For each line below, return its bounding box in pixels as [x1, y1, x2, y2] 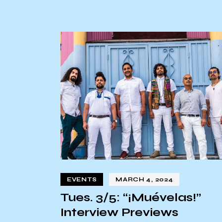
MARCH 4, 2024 [115, 175, 173, 183]
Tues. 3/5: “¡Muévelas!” [60, 190, 201, 204]
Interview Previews [60, 205, 178, 219]
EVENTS [67, 175, 97, 183]
